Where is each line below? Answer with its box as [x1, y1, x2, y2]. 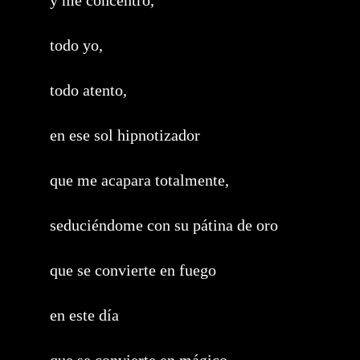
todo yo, [50, 36, 103, 54]
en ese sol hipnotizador [50, 126, 200, 144]
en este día [50, 306, 119, 324]
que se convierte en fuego [50, 261, 216, 279]
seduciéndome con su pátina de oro [50, 216, 278, 234]
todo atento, [50, 81, 127, 99]
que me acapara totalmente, [50, 171, 229, 189]
